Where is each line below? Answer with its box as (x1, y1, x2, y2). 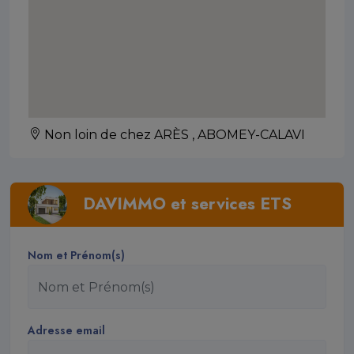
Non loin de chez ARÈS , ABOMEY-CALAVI (41, 126, 305, 142)
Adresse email (28, 322, 106, 339)
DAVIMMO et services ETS (83, 192, 292, 216)
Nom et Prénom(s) (28, 247, 126, 264)
